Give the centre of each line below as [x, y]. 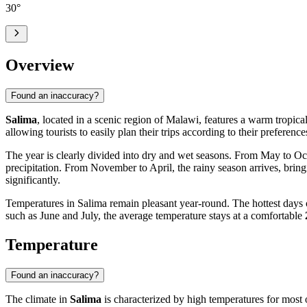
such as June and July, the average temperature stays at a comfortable [155, 215]
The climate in [38, 299]
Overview [40, 65]
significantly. [33, 180]
